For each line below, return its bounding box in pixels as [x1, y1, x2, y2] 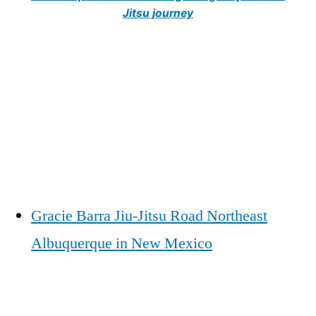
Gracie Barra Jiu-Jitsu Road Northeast [31, 205, 267, 226]
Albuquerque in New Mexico [31, 233, 212, 253]
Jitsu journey [123, 6, 193, 20]
